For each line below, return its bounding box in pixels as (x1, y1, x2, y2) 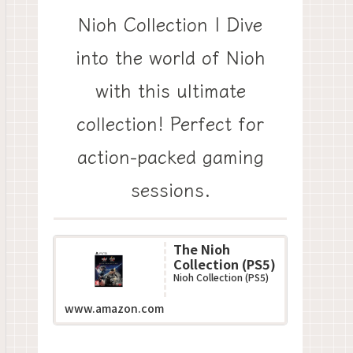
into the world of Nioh (75, 43, 266, 70)
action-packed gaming (76, 142, 264, 169)
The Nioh (173, 240, 230, 259)
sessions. (130, 175, 210, 203)
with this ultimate (95, 76, 246, 103)
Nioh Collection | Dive (78, 9, 262, 37)
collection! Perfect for (76, 109, 264, 136)
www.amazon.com (64, 299, 164, 316)
